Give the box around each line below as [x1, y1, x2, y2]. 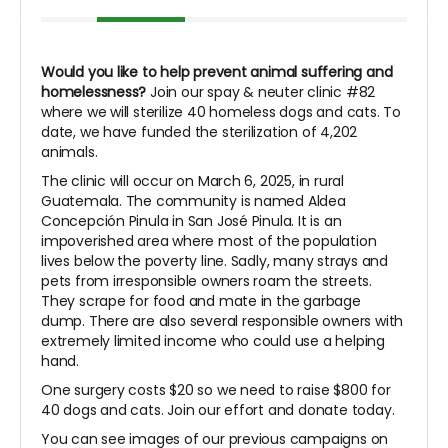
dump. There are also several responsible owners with [41, 311, 404, 332]
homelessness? [41, 82, 147, 103]
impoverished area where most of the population [41, 231, 377, 252]
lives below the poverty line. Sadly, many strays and [41, 251, 389, 272]
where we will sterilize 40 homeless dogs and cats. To [41, 102, 401, 123]
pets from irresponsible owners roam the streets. [41, 271, 372, 292]
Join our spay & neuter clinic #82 [146, 82, 376, 103]
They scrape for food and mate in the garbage [41, 291, 361, 312]
